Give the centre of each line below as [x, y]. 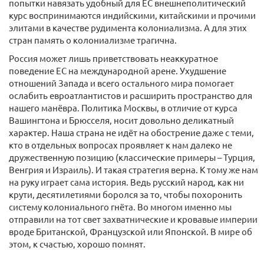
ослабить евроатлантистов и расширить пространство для [131, 95]
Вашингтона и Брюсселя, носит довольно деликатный [121, 120]
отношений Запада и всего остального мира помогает [121, 83]
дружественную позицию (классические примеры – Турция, [132, 157]
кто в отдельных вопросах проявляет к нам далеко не [121, 145]
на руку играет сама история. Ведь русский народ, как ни [126, 182]
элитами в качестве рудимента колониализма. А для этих [128, 27]
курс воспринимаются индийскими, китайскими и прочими [132, 15]
